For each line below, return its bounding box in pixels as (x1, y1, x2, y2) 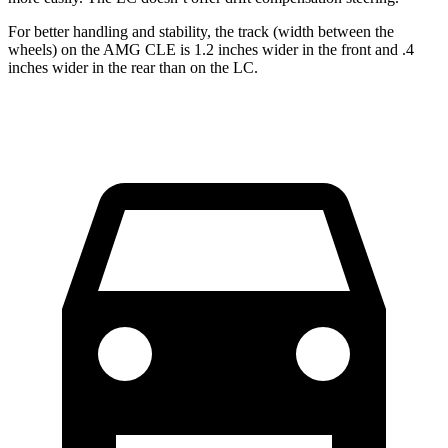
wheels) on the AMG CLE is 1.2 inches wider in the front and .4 (8, 40, 414, 58)
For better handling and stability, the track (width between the (8, 22, 394, 40)
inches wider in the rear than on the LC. (8, 58, 258, 76)
